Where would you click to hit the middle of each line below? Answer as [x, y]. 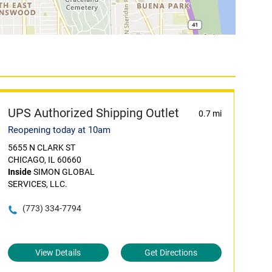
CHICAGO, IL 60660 [44, 160]
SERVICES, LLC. [37, 184]
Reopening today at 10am [59, 130]
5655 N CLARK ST [41, 148]
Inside [19, 172]
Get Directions [171, 253]
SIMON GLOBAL [63, 172]
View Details [58, 253]
